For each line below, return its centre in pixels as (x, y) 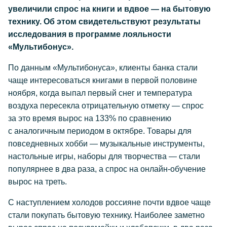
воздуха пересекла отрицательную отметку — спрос (106, 106)
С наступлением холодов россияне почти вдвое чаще (109, 202)
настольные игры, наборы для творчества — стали (104, 156)
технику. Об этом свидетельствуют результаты (104, 22)
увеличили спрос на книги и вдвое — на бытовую (109, 9)
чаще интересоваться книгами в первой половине (103, 80)
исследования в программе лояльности (90, 34)
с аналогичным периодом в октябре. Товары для (100, 131)
